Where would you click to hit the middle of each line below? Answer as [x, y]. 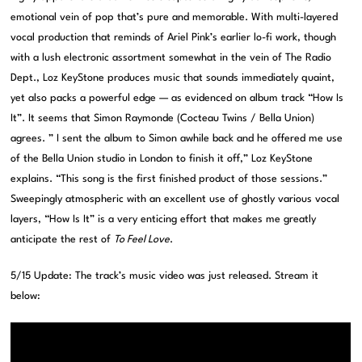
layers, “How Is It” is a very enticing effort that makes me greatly [164, 220]
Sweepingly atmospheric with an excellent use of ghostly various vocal [175, 200]
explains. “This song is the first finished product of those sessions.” [169, 179]
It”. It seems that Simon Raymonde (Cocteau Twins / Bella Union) [163, 119]
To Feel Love [142, 240]
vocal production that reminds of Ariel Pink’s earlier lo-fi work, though [174, 38]
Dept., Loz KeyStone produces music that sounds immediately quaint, [173, 78]
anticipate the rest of [63, 240]
